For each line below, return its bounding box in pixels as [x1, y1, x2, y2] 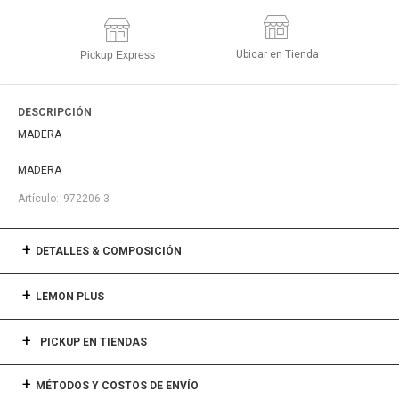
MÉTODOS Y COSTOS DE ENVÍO [36, 379, 199, 392]
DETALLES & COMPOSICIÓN [36, 245, 182, 257]
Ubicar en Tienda [235, 48, 319, 61]
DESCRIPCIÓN [18, 106, 92, 118]
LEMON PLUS [36, 290, 104, 303]
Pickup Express [80, 48, 156, 61]
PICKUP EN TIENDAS [40, 336, 147, 348]
